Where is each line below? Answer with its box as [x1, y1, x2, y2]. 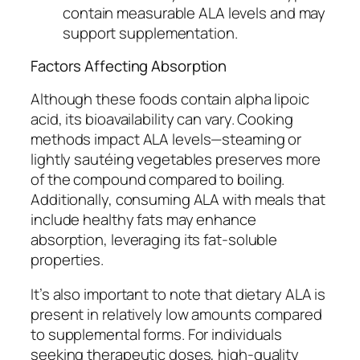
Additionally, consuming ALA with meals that [31, 188, 325, 210]
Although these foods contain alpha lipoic [31, 88, 309, 109]
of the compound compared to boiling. [31, 168, 285, 190]
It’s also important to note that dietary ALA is [31, 284, 326, 305]
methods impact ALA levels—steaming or [31, 128, 302, 149]
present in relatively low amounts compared [31, 304, 322, 325]
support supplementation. [63, 22, 238, 43]
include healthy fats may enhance [31, 208, 256, 230]
